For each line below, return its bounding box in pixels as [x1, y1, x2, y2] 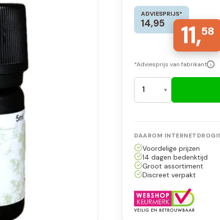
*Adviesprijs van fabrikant [134, 60, 207, 68]
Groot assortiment [142, 161, 203, 170]
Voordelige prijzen [142, 143, 200, 153]
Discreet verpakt [142, 170, 196, 179]
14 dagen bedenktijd [142, 152, 208, 162]
